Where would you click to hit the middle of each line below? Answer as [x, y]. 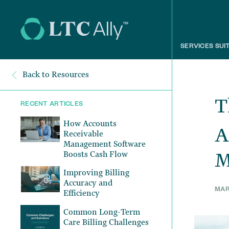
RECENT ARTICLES [52, 105]
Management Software [105, 144]
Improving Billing [97, 173]
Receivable [84, 134]
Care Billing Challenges [106, 223]
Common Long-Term [102, 212]
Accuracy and [88, 183]
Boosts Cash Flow [96, 154]
